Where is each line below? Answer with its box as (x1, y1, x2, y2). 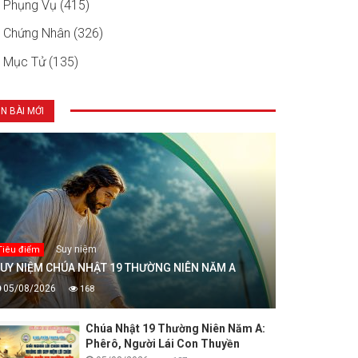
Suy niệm (55, 243, 97, 256)
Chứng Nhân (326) (3, 26, 103, 42)
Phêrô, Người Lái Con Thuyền (85, 337, 240, 351)
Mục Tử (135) (3, 54, 78, 70)
